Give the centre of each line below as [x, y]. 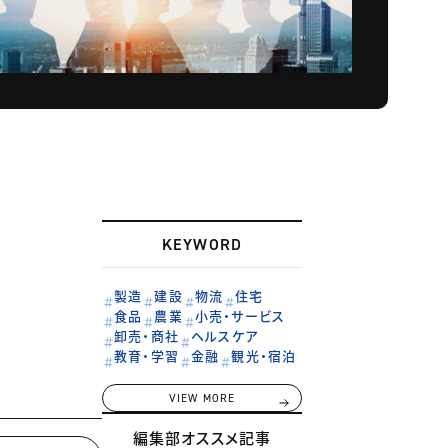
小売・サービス [240, 316]
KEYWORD [202, 245]
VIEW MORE [202, 399]
